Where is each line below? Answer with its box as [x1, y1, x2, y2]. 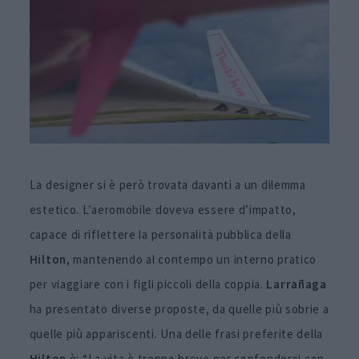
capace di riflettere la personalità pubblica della [29, 226, 292, 242]
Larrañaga [266, 276, 327, 292]
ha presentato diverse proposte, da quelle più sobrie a [29, 301, 329, 317]
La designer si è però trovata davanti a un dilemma [29, 176, 306, 192]
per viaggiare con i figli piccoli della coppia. [29, 276, 267, 292]
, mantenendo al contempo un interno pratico [67, 251, 317, 267]
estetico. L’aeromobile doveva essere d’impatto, [29, 201, 296, 217]
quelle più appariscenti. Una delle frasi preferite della [29, 325, 323, 341]
